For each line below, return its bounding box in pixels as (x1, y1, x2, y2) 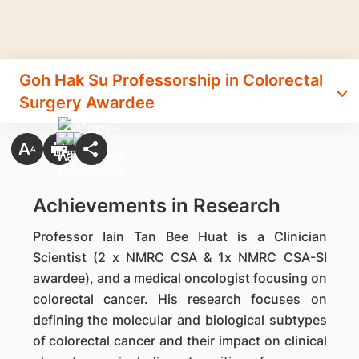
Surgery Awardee (19, 93, 155, 112)
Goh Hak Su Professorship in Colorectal (19, 71, 323, 90)
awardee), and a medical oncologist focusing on (32, 270, 327, 286)
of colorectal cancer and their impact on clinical (32, 333, 327, 349)
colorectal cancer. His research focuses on (32, 291, 327, 307)
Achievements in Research (32, 194, 280, 217)
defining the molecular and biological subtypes (32, 312, 327, 328)
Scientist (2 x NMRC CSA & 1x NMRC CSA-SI (32, 249, 327, 265)
